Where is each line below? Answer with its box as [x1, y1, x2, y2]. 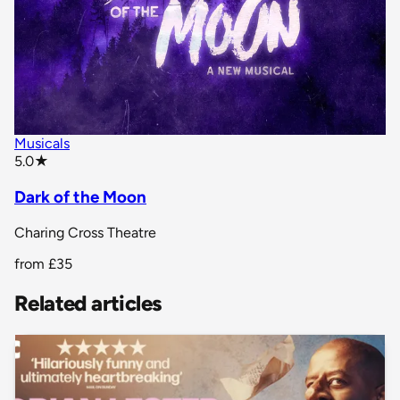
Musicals [14, 135, 70, 153]
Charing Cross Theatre [14, 223, 156, 241]
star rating [48, 151, 112, 169]
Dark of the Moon [14, 187, 146, 207]
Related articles [14, 289, 162, 316]
